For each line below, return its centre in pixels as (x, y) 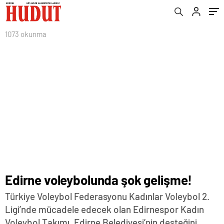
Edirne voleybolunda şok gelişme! (99, 180)
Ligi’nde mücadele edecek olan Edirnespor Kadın (104, 209)
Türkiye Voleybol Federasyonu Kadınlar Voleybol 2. (107, 196)
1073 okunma (26, 34)
